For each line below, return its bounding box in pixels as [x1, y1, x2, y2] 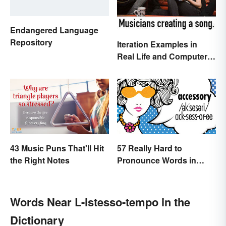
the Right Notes [10, 154, 70, 166]
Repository [10, 36, 52, 48]
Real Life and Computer [117, 50, 207, 62]
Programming [117, 62, 169, 74]
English [117, 166, 146, 179]
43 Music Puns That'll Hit [10, 142, 104, 154]
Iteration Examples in [117, 38, 197, 50]
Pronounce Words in [117, 154, 196, 166]
